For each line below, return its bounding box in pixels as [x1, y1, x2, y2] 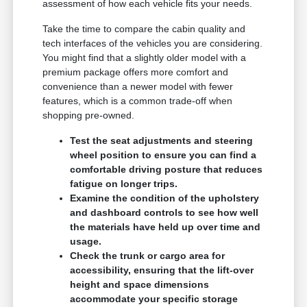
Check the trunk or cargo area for [70, 250, 225, 262]
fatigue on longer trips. [70, 178, 178, 190]
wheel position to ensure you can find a [70, 149, 257, 161]
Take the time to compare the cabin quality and [42, 23, 246, 35]
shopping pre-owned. [42, 110, 135, 121]
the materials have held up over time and [70, 221, 261, 233]
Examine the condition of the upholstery [70, 193, 260, 204]
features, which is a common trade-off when [42, 95, 233, 107]
